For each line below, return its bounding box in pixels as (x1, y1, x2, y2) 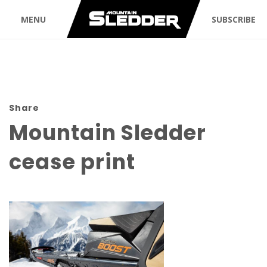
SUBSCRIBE (212, 13, 256, 25)
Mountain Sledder (9, 118, 206, 147)
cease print (9, 147, 135, 176)
